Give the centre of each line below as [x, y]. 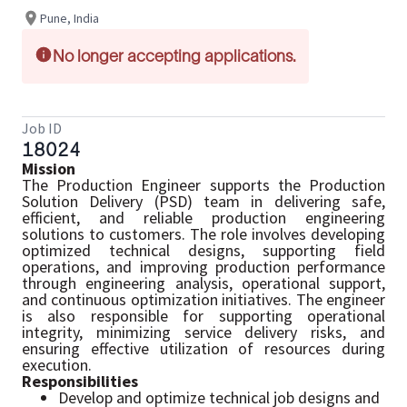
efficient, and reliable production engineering [203, 218]
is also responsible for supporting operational [203, 316]
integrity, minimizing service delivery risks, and [203, 332]
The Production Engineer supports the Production [203, 185]
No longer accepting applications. [174, 56]
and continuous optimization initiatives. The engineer [203, 299]
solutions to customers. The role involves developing [203, 234]
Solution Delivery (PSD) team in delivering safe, [203, 201]
